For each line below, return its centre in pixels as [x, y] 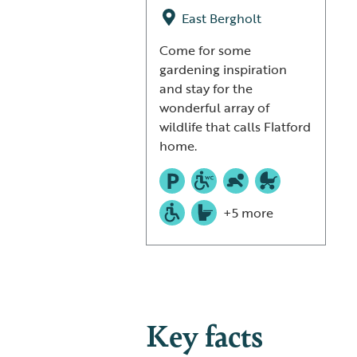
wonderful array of [214, 108]
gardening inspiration [223, 70]
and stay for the [206, 89]
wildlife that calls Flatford [235, 127]
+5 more [248, 213]
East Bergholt [221, 19]
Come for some [205, 51]
